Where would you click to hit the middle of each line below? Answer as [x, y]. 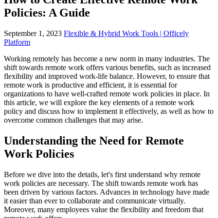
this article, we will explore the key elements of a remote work [99, 102]
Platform [17, 42]
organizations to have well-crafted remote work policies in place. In [107, 93]
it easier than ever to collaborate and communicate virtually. [95, 200]
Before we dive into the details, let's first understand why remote [102, 174]
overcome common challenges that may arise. [73, 120]
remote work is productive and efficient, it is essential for [91, 85]
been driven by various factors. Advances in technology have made [107, 192]
